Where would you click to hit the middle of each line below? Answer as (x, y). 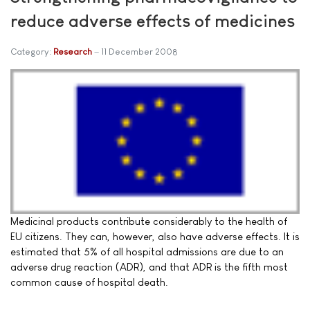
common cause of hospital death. (89, 282)
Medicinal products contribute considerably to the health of (149, 221)
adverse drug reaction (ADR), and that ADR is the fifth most (149, 266)
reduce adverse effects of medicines (153, 20)
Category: (32, 51)
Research (73, 51)
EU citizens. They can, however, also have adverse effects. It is (155, 236)
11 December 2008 (139, 51)
